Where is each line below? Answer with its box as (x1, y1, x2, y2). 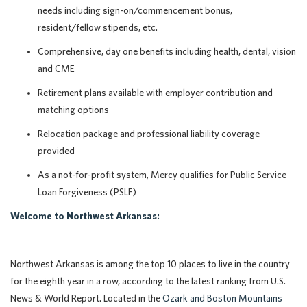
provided (38, 145, 75, 156)
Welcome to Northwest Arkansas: (10, 210, 160, 221)
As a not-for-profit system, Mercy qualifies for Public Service (38, 169, 286, 180)
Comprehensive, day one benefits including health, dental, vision (38, 46, 296, 57)
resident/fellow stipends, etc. (38, 22, 158, 33)
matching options (38, 104, 109, 115)
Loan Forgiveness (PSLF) (38, 186, 136, 197)
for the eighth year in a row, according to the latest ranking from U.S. (10, 275, 286, 286)
